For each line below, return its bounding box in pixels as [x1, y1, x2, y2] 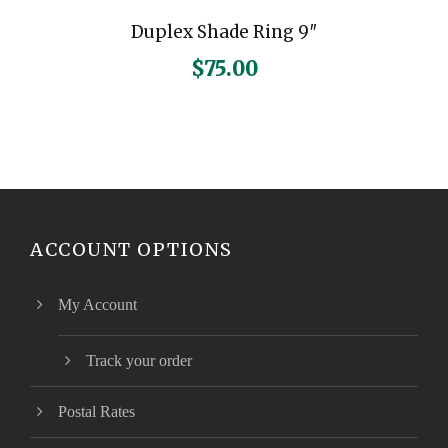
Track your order [86, 352, 192, 370]
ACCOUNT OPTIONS [30, 238, 233, 262]
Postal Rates [58, 403, 135, 421]
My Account [58, 296, 137, 314]
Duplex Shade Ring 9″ [130, 21, 318, 44]
